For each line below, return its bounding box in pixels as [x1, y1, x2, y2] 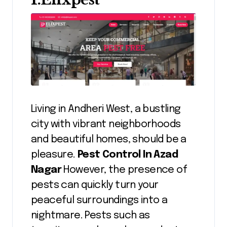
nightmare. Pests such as [31, 210, 150, 221]
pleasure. [31, 149, 78, 161]
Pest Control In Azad [78, 149, 178, 161]
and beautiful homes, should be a [31, 134, 186, 145]
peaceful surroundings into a [31, 195, 168, 206]
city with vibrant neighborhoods [31, 119, 181, 130]
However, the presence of [63, 165, 187, 176]
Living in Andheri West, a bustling [31, 104, 181, 115]
